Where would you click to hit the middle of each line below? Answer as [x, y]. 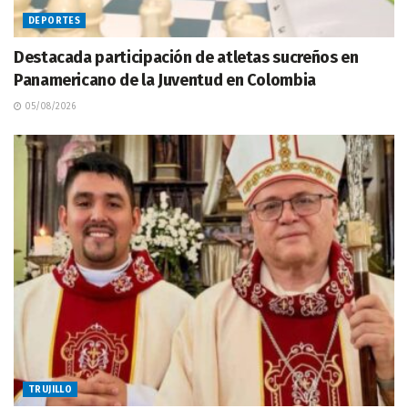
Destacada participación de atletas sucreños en [186, 57]
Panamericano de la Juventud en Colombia [165, 80]
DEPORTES [55, 20]
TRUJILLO [51, 390]
